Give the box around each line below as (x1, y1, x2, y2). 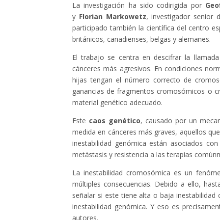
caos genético (88, 116, 140, 126)
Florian (79, 12, 106, 22)
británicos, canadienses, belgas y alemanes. (72, 34, 211, 44)
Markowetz (106, 12, 146, 22)
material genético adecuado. (72, 98, 163, 108)
